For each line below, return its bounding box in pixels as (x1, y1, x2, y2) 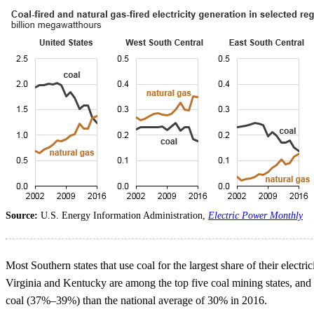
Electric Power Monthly (208, 210, 303, 221)
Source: (6, 210, 41, 221)
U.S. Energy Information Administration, (41, 210, 208, 221)
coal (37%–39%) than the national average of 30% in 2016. (6, 294, 267, 307)
